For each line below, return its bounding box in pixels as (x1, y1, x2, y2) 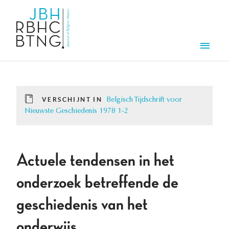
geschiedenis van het (16, 195, 148, 214)
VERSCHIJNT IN (42, 96, 103, 103)
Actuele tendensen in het (16, 151, 174, 170)
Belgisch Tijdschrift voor (106, 97, 182, 104)
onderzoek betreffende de (16, 173, 178, 192)
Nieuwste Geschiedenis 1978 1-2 (25, 108, 128, 116)
